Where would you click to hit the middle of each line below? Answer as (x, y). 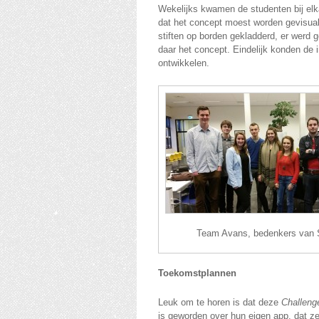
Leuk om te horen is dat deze (220, 302)
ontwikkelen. (184, 63)
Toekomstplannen (197, 273)
